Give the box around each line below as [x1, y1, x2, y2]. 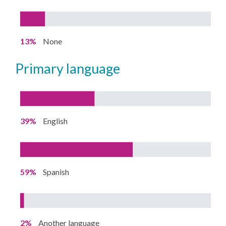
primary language [24, 60, 121, 77]
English [43, 116, 68, 126]
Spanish [43, 167, 70, 177]
